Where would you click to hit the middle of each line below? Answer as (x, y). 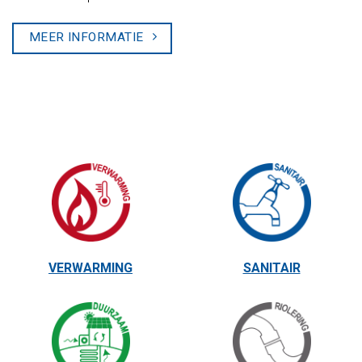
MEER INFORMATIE (86, 37)
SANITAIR (271, 268)
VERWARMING (90, 268)
